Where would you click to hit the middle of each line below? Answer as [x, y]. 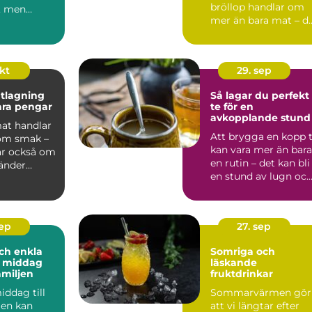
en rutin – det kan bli [260, 163]
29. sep [254, 70]
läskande [234, 262]
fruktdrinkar [242, 273]
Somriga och [243, 251]
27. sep [254, 226]
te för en [232, 106]
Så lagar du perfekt [260, 95]
